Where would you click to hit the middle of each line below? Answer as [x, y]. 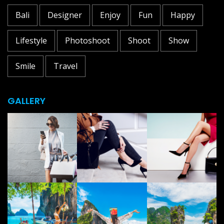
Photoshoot [87, 40]
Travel [65, 66]
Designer [65, 15]
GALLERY [26, 100]
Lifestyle [31, 40]
